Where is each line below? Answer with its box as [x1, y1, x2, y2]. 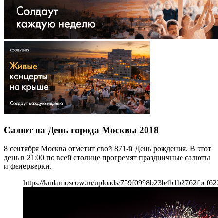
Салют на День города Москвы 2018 [4, 125, 159, 135]
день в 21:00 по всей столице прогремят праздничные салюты [4, 153, 210, 162]
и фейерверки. [4, 162, 52, 171]
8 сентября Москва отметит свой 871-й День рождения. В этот [4, 145, 211, 153]
